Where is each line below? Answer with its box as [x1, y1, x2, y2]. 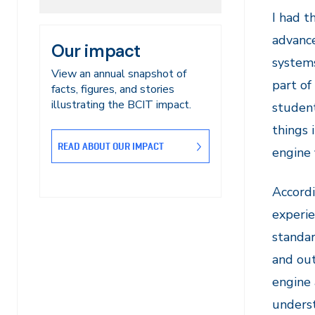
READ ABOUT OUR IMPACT [58, 141, 164, 152]
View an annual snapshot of [51, 66, 186, 82]
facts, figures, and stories [51, 82, 174, 97]
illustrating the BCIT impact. [51, 97, 191, 112]
